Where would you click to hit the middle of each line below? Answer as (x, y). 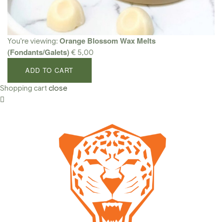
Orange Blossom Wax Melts (108, 41)
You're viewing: (33, 41)
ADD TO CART (50, 70)
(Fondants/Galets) (38, 52)
